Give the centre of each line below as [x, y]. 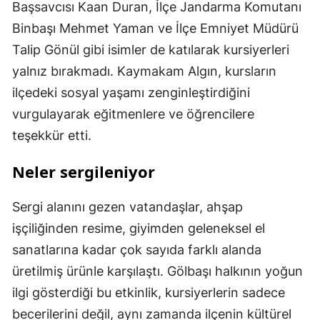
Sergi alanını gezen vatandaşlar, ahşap [127, 206]
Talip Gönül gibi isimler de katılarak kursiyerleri [151, 49]
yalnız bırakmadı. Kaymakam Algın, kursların [144, 71]
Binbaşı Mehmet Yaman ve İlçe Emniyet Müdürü [155, 28]
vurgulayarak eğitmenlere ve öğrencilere [133, 114]
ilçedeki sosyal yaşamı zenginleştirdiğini [131, 92]
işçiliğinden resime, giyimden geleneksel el [139, 228]
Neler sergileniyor [84, 171]
